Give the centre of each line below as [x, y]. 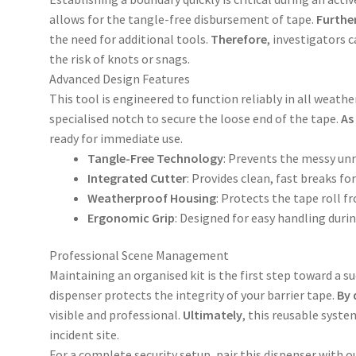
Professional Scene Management [139, 255]
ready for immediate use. [116, 138]
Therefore [239, 39]
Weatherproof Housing [152, 197]
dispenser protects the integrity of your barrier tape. [193, 295]
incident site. [85, 335]
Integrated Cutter [137, 178]
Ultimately [213, 315]
